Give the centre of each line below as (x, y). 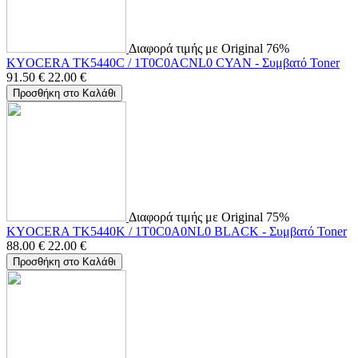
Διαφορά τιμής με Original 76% (209, 48)
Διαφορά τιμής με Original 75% (209, 217)
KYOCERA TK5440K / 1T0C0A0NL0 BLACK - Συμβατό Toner (177, 231)
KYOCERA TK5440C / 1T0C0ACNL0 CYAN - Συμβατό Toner (173, 62)
